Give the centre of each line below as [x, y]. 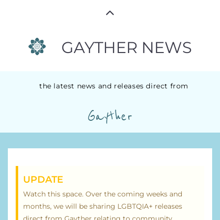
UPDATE [43, 179]
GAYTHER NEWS [126, 47]
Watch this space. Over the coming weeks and [103, 194]
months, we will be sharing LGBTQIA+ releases [103, 206]
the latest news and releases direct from [114, 86]
